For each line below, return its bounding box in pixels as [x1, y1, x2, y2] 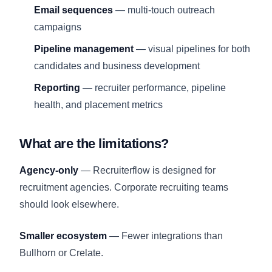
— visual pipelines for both [134, 43, 250, 54]
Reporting [34, 82, 80, 93]
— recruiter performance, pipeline [80, 82, 226, 93]
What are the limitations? [19, 135, 169, 151]
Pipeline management [34, 43, 134, 54]
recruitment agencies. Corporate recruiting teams [19, 182, 228, 192]
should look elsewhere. [19, 199, 119, 209]
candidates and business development [34, 60, 200, 71]
